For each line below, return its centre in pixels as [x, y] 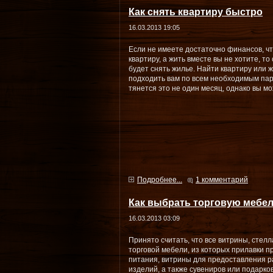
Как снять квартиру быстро [196, 12]
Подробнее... [160, 180]
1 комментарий [222, 180]
